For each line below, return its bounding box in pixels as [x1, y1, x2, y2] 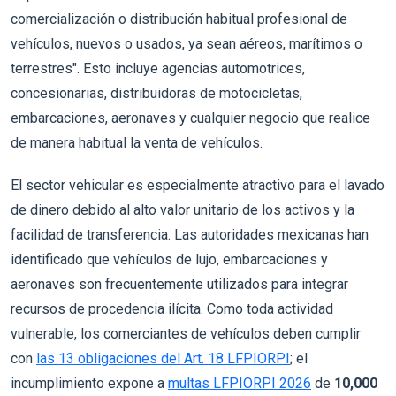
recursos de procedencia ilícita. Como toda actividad [11, 300, 333, 317]
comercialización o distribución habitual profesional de [11, 10, 347, 27]
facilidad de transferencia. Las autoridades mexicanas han [11, 225, 369, 243]
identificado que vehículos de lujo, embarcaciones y [11, 250, 328, 268]
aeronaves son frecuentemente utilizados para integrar [11, 275, 348, 293]
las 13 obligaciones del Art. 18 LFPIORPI [36, 349, 290, 367]
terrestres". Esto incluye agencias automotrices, [11, 59, 305, 77]
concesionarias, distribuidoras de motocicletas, [11, 84, 302, 102]
